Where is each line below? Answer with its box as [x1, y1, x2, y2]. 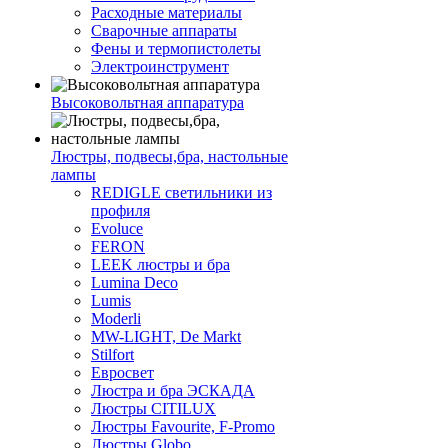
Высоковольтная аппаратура [51, 94, 244, 112]
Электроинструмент [91, 58, 229, 76]
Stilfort [91, 346, 134, 364]
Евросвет [91, 364, 154, 382]
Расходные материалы [91, 4, 242, 22]
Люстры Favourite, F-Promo [91, 418, 275, 436]
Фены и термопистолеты [91, 40, 261, 58]
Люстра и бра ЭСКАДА [91, 382, 255, 400]
